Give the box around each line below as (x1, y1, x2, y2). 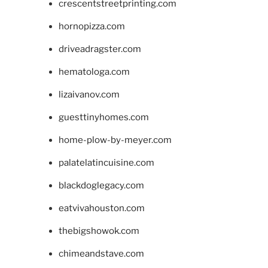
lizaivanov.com (58, 89, 120, 100)
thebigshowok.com (58, 226, 139, 237)
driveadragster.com (58, 44, 141, 55)
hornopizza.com (58, 21, 125, 32)
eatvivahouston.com (58, 203, 145, 214)
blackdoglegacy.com (58, 180, 144, 191)
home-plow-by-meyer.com (58, 135, 172, 146)
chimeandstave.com (58, 248, 144, 260)
